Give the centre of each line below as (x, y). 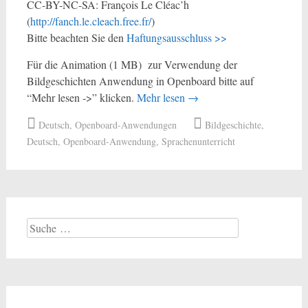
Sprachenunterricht (198, 141)
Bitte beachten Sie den (76, 37)
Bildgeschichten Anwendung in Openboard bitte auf (140, 81)
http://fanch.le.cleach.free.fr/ (90, 21)
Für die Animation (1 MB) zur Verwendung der (132, 64)
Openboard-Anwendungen (125, 125)
